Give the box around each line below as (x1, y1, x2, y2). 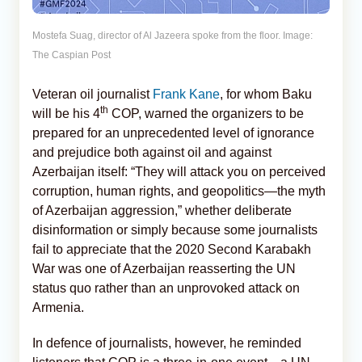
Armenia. (32, 301, 84, 315)
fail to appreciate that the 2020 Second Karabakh (32, 242, 311, 257)
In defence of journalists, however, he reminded (32, 336, 301, 351)
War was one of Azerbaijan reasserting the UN (32, 262, 296, 276)
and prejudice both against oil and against (32, 145, 271, 160)
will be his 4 (32, 107, 100, 121)
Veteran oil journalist (32, 87, 153, 102)
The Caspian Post (32, 49, 111, 61)
